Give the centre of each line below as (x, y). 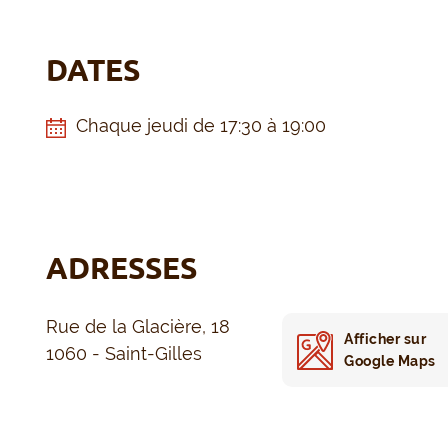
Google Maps (390, 361)
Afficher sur (385, 339)
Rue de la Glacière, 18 (138, 327)
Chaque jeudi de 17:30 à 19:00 (201, 126)
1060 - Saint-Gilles (124, 354)
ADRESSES (122, 268)
